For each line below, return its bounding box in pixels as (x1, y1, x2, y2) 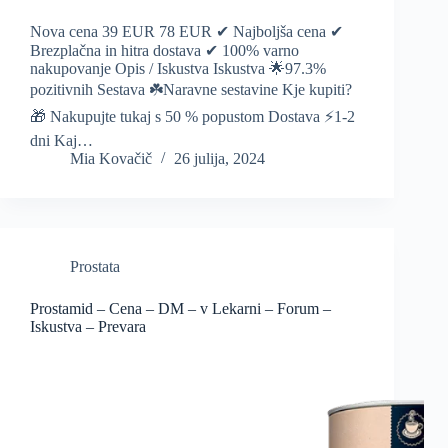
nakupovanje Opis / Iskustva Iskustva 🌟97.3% (30, 60, 326, 78)
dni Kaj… (30, 132, 93, 150)
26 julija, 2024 (174, 150, 265, 168)
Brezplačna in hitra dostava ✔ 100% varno (30, 42, 299, 60)
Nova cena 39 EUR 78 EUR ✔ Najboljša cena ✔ (30, 23, 343, 41)
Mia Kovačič (70, 150, 152, 168)
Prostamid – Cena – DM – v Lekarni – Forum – (30, 300, 331, 318)
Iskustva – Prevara (30, 318, 146, 336)
